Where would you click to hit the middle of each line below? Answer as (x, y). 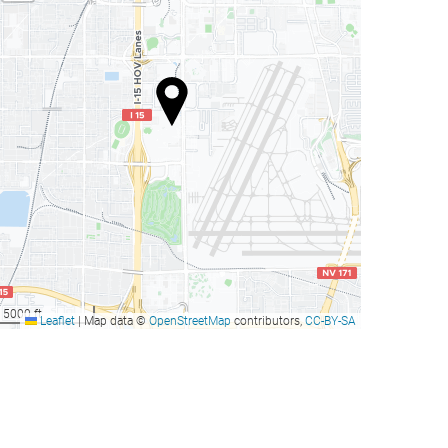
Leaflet (56, 321)
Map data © (115, 321)
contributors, (268, 321)
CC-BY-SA (330, 321)
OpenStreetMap (190, 321)
